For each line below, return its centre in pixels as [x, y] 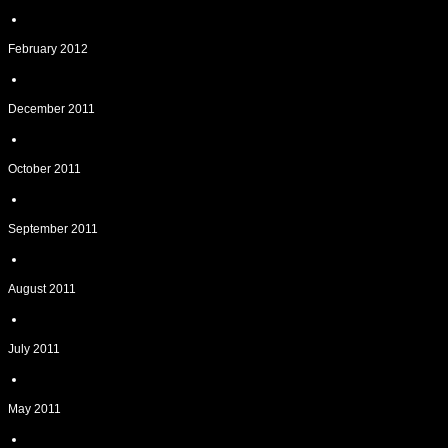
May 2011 [34, 409]
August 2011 [42, 289]
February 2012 [48, 49]
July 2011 [34, 349]
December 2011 [51, 109]
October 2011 [44, 169]
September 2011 [53, 229]
